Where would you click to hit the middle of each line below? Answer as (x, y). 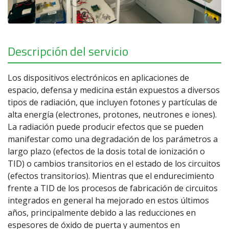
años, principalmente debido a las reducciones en (102, 212)
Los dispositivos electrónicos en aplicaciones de (98, 77)
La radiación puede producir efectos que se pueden (106, 127)
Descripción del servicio (68, 51)
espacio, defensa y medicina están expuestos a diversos (114, 90)
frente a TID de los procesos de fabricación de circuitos (113, 188)
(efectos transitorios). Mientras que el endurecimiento (111, 176)
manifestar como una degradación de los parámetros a (113, 139)
